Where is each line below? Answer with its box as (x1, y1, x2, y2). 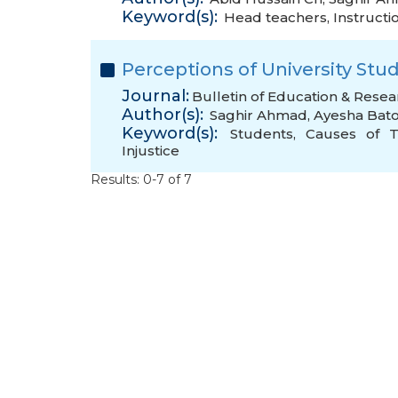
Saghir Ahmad (210, 107, 307, 123)
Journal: (122, 86, 189, 106)
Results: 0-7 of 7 (91, 171, 192, 187)
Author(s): (122, 105, 203, 124)
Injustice (122, 142, 179, 159)
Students (230, 125, 293, 142)
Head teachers (224, 9, 327, 26)
